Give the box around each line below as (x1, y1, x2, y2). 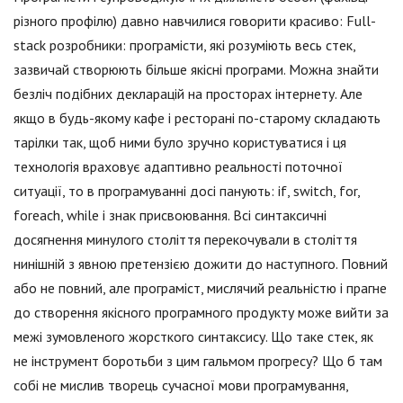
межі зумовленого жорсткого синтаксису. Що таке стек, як (13, 327, 373, 346)
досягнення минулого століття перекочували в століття (13, 230, 357, 249)
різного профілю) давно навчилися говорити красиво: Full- (13, 12, 376, 31)
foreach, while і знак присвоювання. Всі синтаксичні (13, 206, 327, 225)
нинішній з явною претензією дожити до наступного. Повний (13, 255, 388, 273)
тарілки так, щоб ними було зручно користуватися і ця (13, 133, 346, 152)
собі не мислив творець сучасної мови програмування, (13, 376, 348, 395)
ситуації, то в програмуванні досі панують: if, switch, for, (13, 182, 360, 201)
